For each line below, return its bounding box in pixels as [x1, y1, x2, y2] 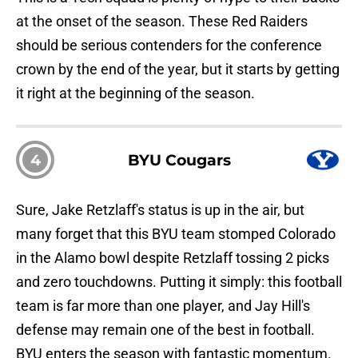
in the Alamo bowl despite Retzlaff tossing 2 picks [16, 249, 329, 267]
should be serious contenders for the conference [16, 37, 322, 54]
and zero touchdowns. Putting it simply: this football [16, 273, 342, 291]
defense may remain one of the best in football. [16, 321, 315, 339]
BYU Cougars [127, 150, 231, 170]
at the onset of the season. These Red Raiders [16, 13, 308, 30]
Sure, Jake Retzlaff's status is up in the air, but [16, 201, 304, 219]
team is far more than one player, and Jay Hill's [16, 297, 310, 315]
